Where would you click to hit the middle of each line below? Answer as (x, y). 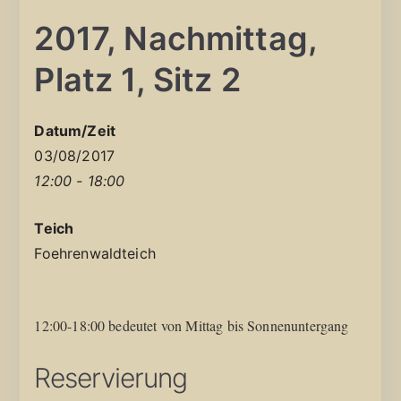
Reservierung (111, 377)
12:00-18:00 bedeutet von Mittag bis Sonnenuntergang (192, 325)
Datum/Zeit (75, 130)
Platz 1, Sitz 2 (137, 79)
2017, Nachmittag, (176, 38)
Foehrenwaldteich (95, 253)
